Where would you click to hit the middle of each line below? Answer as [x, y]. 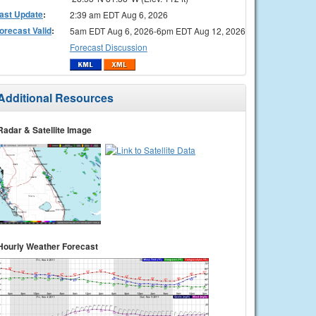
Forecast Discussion [108, 47]
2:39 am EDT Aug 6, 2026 [119, 14]
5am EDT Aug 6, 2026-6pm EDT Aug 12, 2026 [157, 30]
